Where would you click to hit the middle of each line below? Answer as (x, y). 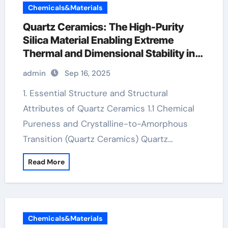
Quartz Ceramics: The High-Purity (103, 27)
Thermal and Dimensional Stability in (109, 53)
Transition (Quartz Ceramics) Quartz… (98, 139)
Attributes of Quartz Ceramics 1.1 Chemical (108, 108)
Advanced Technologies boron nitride (111, 67)
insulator (44, 80)
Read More (46, 162)
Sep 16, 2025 (87, 73)
